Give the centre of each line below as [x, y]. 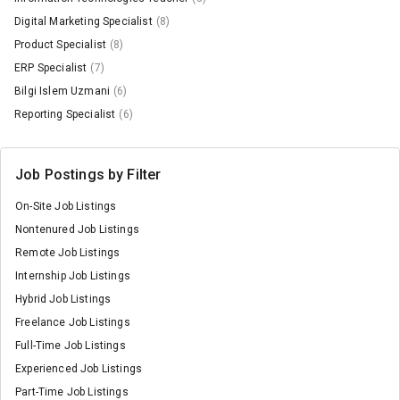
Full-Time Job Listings [71, 346]
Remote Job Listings [68, 253]
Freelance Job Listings [73, 322]
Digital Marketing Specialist [83, 21]
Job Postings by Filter [88, 175]
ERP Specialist [51, 68]
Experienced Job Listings [79, 369]
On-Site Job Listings [66, 206]
